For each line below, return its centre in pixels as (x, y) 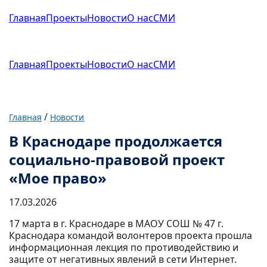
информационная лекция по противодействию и (124, 247)
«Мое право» (58, 178)
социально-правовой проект (117, 159)
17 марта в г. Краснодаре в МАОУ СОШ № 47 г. (116, 223)
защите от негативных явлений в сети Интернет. (123, 259)
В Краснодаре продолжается (116, 141)
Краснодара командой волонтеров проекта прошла (131, 235)
